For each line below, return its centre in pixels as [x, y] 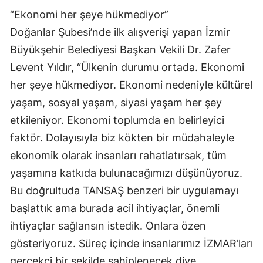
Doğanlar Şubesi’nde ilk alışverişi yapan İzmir [120, 32]
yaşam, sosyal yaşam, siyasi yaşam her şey [116, 103]
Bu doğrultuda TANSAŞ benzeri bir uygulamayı [124, 191]
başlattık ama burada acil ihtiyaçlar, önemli [115, 208]
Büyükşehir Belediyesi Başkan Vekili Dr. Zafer [120, 50]
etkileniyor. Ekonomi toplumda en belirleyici [117, 120]
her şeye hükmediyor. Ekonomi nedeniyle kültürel [131, 85]
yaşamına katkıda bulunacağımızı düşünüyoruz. [126, 173]
